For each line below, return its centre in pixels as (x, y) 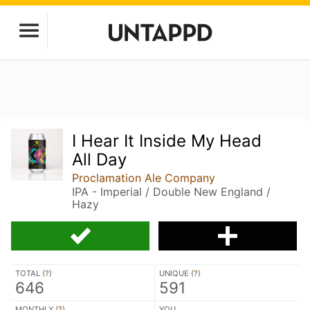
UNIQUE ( (176, 273)
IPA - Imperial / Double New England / (172, 192)
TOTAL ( (30, 273)
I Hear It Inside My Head (167, 141)
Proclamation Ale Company (144, 178)
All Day (100, 159)
